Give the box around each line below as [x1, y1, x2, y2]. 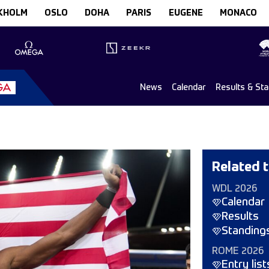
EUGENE [168, 9, 203, 17]
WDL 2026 [211, 184, 257, 194]
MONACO [219, 9, 257, 17]
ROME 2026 [211, 247, 264, 256]
